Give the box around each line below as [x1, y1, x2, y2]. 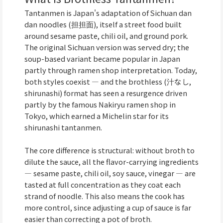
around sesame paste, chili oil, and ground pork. [24, 30, 188, 41]
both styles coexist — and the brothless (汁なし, [24, 76, 191, 87]
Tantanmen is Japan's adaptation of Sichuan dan [24, 7, 192, 18]
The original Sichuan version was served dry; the [24, 41, 189, 52]
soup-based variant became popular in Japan [24, 53, 180, 64]
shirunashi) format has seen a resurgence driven [24, 87, 187, 98]
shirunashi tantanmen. [24, 121, 102, 132]
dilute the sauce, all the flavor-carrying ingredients [24, 156, 199, 167]
